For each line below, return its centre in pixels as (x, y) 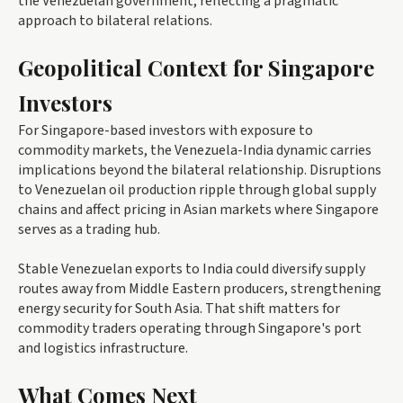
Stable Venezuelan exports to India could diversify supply (192, 269)
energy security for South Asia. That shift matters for (179, 308)
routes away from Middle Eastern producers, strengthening (200, 288)
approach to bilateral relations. (115, 20)
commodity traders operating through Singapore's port (190, 328)
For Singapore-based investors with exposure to (166, 130)
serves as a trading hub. (89, 229)
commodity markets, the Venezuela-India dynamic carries (195, 150)
